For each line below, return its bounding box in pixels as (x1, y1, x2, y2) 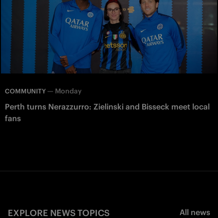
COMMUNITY (5, 87, 46, 95)
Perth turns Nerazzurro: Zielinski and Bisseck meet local (5, 101, 210, 111)
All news (180, 207, 210, 217)
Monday (55, 86, 82, 95)
